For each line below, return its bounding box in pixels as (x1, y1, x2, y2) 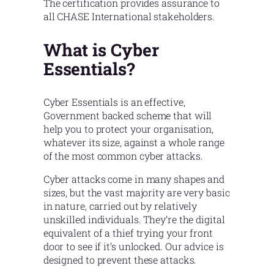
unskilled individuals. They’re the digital (43, 213, 225, 226)
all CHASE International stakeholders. (43, 10, 215, 23)
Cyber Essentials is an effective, (43, 95, 185, 109)
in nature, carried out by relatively (43, 199, 198, 213)
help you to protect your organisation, (43, 122, 213, 136)
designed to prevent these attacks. (43, 253, 197, 267)
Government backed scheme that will (43, 109, 212, 122)
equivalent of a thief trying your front (43, 226, 213, 240)
